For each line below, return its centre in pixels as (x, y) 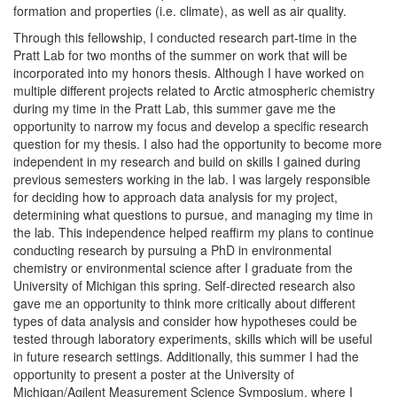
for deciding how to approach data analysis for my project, (175, 197)
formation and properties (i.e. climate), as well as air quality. (180, 11)
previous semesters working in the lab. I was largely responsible (192, 179)
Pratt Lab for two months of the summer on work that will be (180, 55)
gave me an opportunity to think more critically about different (184, 303)
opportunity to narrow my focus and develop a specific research (191, 126)
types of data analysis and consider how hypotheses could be (185, 321)
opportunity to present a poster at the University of (154, 374)
